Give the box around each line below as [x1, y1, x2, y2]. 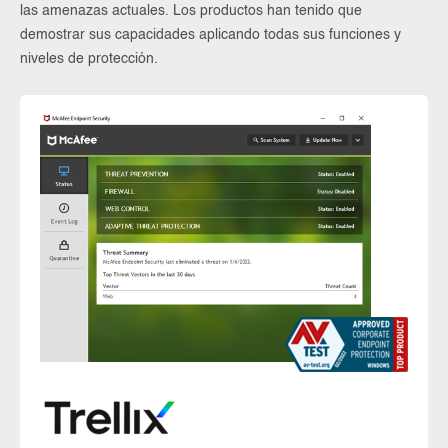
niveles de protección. [20, 52, 158, 66]
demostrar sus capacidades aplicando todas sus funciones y [20, 28, 401, 42]
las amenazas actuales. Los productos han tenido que [20, 4, 362, 18]
